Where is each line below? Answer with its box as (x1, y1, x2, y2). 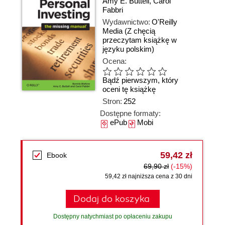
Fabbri (102, 6, 123, 14)
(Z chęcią (125, 27, 155, 35)
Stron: (102, 97, 122, 105)
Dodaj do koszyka (73, 193, 150, 204)
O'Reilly (152, 18, 177, 26)
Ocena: (102, 57, 127, 65)
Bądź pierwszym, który (102, 76, 178, 85)
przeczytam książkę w (102, 36, 177, 44)
